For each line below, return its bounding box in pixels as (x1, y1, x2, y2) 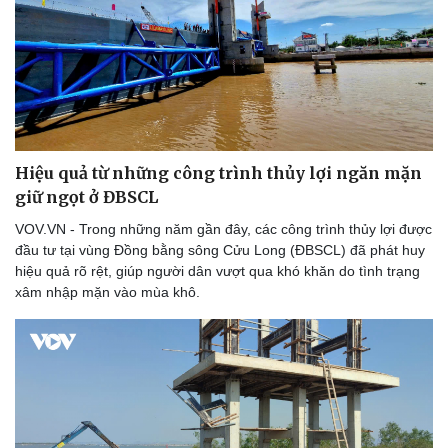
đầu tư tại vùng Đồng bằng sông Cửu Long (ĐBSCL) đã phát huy (15, 241, 425, 258)
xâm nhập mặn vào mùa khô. (15, 283, 200, 300)
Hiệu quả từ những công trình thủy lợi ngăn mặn (15, 162, 422, 183)
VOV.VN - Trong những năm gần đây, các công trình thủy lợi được (15, 220, 432, 237)
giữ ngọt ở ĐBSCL (15, 186, 158, 207)
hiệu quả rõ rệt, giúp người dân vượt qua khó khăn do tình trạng (15, 262, 420, 279)
